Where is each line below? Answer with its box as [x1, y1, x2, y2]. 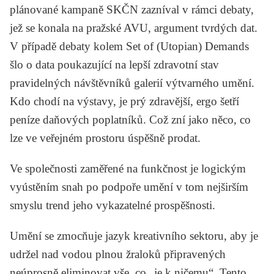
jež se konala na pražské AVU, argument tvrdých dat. [10, 21, 257, 34]
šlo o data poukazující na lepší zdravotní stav [10, 57, 219, 71]
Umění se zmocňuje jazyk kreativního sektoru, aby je [10, 229, 258, 242]
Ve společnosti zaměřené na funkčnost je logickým [10, 161, 246, 175]
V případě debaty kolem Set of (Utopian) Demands [10, 39, 249, 53]
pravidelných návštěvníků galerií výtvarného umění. [10, 76, 254, 89]
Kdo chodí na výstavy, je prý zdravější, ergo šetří [10, 94, 239, 108]
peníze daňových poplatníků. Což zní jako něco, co [10, 113, 251, 126]
